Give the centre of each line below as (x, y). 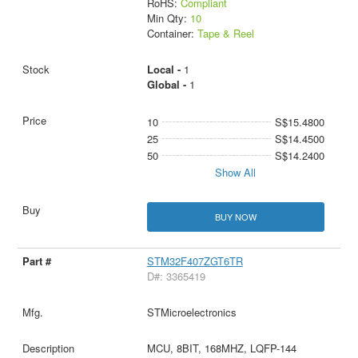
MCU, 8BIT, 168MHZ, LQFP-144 (221, 348)
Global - (168, 84)
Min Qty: (168, 18)
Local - (165, 69)
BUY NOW (235, 217)
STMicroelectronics (191, 312)
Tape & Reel (225, 33)
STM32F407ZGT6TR (195, 261)
